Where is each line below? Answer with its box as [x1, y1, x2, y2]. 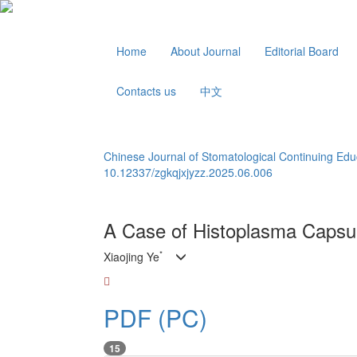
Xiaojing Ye [104, 249, 159, 265]
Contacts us [116, 83, 176, 99]
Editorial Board [265, 43, 339, 59]
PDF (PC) [104, 300, 207, 335]
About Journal [171, 43, 241, 59]
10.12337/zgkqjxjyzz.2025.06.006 [104, 164, 273, 180]
